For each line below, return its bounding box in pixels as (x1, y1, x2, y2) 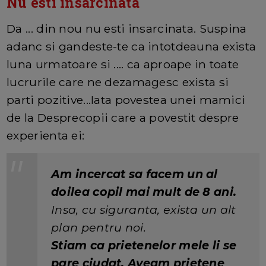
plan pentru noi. (51, 220, 146, 235)
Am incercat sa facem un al (51, 166, 218, 181)
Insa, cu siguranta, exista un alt (51, 202, 236, 217)
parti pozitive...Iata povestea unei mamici (7, 92, 246, 107)
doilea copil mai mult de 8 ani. (51, 184, 237, 199)
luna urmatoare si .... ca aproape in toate (7, 56, 239, 71)
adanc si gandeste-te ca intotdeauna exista (7, 39, 256, 53)
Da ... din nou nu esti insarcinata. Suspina (7, 21, 247, 36)
